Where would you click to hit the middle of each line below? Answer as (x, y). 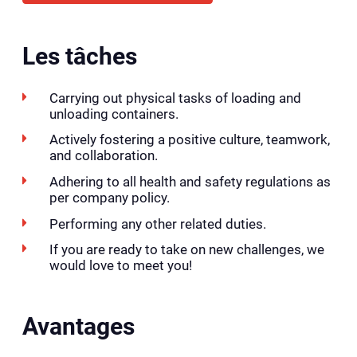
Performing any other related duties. (157, 224)
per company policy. (109, 198)
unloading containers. (114, 114)
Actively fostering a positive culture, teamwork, (189, 140)
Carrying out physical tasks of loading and (175, 98)
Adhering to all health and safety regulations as (190, 182)
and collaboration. (103, 156)
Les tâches (80, 57)
